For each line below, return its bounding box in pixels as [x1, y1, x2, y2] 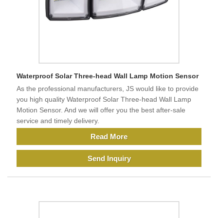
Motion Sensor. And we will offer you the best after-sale [17, 106, 185, 114]
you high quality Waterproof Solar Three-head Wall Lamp [17, 95, 191, 104]
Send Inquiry [87, 154, 131, 163]
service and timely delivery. [17, 117, 99, 125]
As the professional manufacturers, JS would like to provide [17, 85, 199, 93]
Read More [91, 132, 127, 141]
